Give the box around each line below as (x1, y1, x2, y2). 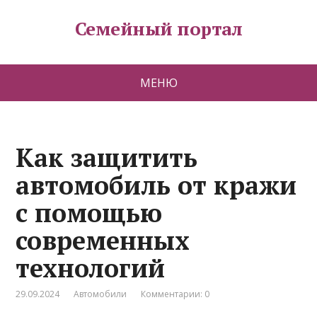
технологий (16, 251, 166, 284)
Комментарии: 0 (141, 288, 210, 300)
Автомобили (74, 288, 127, 300)
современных (16, 224, 190, 257)
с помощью (16, 196, 163, 229)
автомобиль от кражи (16, 168, 297, 202)
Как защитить (16, 141, 198, 174)
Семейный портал (74, 16, 243, 40)
